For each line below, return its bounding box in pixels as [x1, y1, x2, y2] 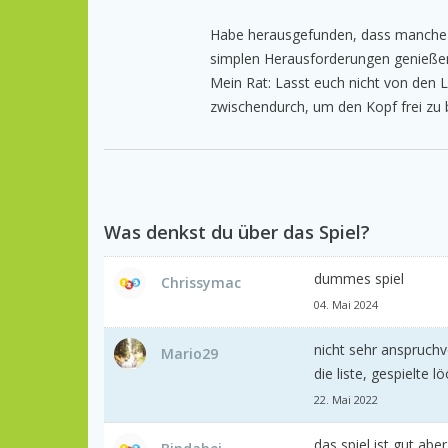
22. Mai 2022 [314, 391, 378, 407]
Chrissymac [161, 272, 241, 292]
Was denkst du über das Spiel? [104, 219, 370, 244]
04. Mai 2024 [314, 296, 378, 312]
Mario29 [161, 343, 218, 363]
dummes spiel [314, 268, 404, 288]
